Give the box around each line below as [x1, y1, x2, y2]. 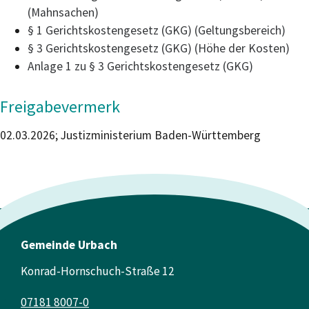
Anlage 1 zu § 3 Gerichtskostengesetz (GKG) [28, 59, 253, 74]
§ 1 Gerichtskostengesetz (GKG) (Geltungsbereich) [28, 23, 286, 39]
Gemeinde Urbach [21, 237, 117, 253]
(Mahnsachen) [28, 5, 99, 21]
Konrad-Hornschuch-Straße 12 [21, 263, 175, 279]
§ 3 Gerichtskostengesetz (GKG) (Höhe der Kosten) [28, 41, 290, 57]
